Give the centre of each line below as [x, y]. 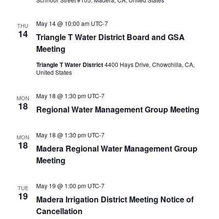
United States [54, 72]
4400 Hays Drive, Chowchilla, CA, [149, 64]
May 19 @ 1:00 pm [61, 186]
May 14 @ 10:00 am [63, 23]
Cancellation [59, 211]
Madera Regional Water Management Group [117, 148]
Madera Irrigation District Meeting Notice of [115, 199]
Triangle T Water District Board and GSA [110, 37]
